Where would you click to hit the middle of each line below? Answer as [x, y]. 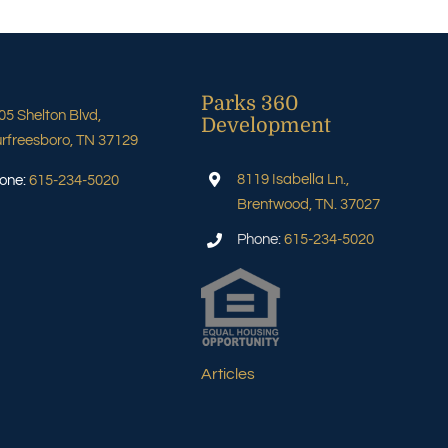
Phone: [261, 240]
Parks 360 [250, 103]
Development [266, 125]
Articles [228, 373]
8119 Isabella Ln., [293, 179]
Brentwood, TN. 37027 [309, 204]
